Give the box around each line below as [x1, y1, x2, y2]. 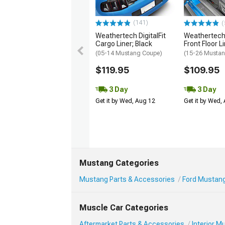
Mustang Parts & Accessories [79, 175, 175, 183]
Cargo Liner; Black [95, 39, 152, 48]
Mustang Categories [79, 158, 159, 168]
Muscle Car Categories [79, 203, 168, 212]
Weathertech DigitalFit [95, 31, 166, 40]
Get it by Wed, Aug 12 [95, 97, 155, 104]
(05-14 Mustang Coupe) [95, 49, 162, 57]
